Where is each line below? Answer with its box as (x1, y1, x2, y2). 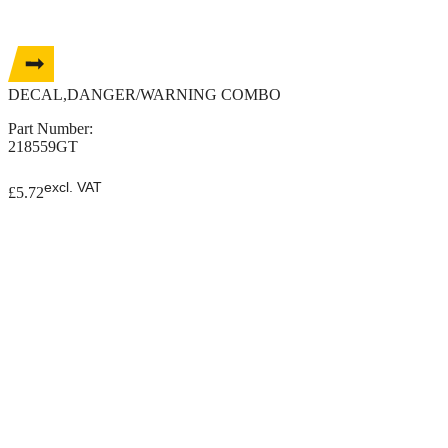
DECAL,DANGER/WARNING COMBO (8, 85, 281, 103)
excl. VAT (44, 178, 102, 195)
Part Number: (8, 119, 97, 137)
